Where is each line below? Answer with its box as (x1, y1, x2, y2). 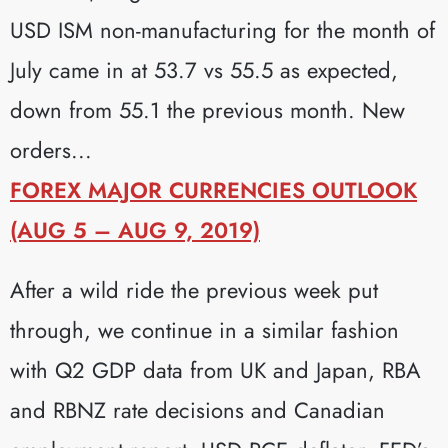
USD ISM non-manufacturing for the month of (10, 13, 435, 46)
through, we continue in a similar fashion (10, 313, 399, 346)
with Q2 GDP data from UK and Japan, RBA (10, 353, 421, 386)
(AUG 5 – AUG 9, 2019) (10, 213, 260, 246)
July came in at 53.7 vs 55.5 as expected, (10, 53, 398, 86)
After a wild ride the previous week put (10, 273, 378, 306)
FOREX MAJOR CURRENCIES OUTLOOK (10, 173, 417, 206)
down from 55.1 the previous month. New (10, 93, 405, 126)
